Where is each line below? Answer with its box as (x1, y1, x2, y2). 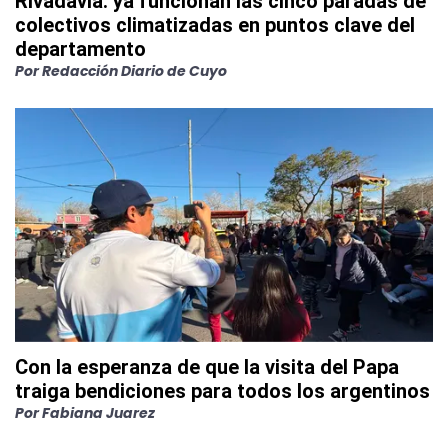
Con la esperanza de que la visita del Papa (15, 355, 399, 380)
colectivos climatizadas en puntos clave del (15, 13, 415, 38)
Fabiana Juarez (42, 403, 155, 424)
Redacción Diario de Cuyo (42, 61, 227, 82)
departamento (15, 37, 146, 62)
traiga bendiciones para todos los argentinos (15, 379, 430, 404)
